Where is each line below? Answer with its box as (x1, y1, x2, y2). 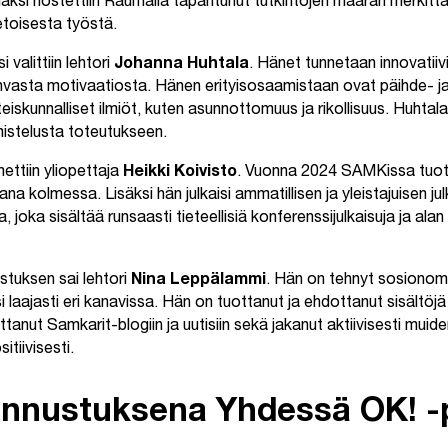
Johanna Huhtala (114, 57, 249, 74)
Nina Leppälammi (131, 273, 266, 290)
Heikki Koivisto (123, 165, 237, 182)
